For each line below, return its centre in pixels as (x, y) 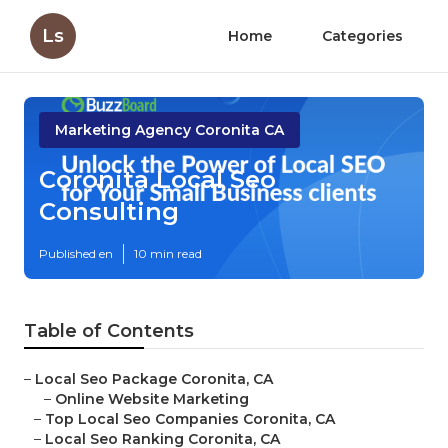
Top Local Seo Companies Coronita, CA (190, 419)
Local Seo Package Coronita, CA (154, 379)
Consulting (109, 212)
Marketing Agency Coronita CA (169, 130)
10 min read (168, 254)
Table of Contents (109, 331)
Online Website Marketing (152, 399)
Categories (362, 36)
